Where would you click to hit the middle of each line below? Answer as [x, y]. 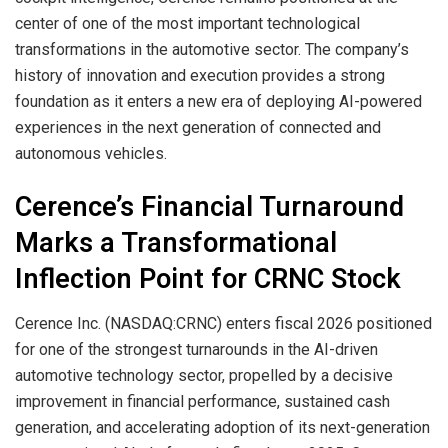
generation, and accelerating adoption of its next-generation [222, 428]
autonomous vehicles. [91, 153]
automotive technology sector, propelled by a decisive [204, 376]
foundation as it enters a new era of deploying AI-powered [218, 101]
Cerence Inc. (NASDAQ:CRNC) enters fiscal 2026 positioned [223, 324]
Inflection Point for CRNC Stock [208, 279]
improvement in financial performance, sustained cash [202, 402]
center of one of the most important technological [187, 23]
